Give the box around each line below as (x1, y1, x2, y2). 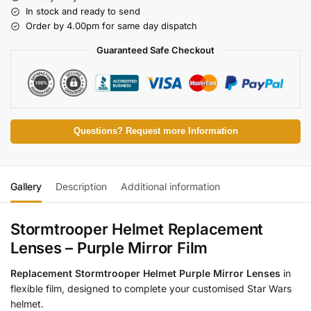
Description (56, 180, 107, 193)
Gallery (10, 180, 42, 193)
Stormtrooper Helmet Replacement (10, 220, 264, 239)
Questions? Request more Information (73, 126, 238, 137)
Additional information (121, 180, 220, 193)
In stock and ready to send (26, 6, 140, 17)
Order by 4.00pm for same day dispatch (26, 20, 197, 32)
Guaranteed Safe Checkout (96, 44, 215, 56)
